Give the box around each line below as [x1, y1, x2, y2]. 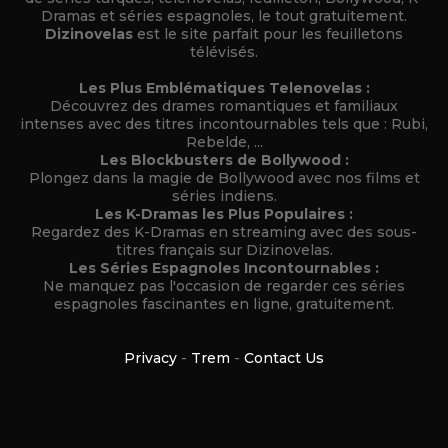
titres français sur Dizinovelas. [115, 240, 333, 259]
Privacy [124, 348, 177, 367]
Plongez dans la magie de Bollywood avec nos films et [28, 168, 420, 187]
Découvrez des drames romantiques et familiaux [50, 96, 398, 115]
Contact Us [244, 348, 324, 367]
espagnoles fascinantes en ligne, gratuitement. [54, 294, 394, 313]
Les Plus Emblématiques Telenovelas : [78, 78, 370, 97]
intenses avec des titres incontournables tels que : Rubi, [20, 114, 428, 133]
